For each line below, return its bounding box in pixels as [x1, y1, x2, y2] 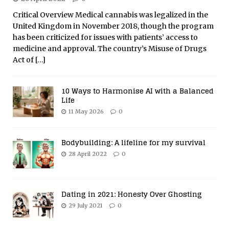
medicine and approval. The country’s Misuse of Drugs [13, 43, 207, 53]
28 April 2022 [68, 150, 107, 157]
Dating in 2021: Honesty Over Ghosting [61, 188, 202, 201]
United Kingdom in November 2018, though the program [13, 21, 214, 31]
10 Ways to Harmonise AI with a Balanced [61, 84, 214, 97]
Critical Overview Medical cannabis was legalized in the [13, 10, 208, 19]
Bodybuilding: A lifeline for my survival [61, 135, 205, 149]
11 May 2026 [68, 107, 104, 115]
